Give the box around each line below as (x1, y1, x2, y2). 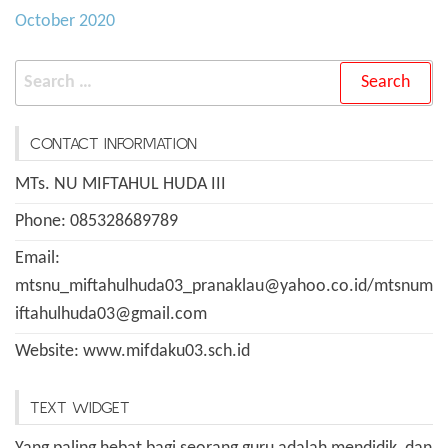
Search (14, 63, 65, 83)
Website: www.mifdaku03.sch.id (15, 342, 250, 362)
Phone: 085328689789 (15, 212, 178, 232)
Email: (15, 249, 60, 269)
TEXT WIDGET (30, 398, 130, 417)
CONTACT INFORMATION (30, 134, 197, 153)
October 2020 (15, 12, 115, 32)
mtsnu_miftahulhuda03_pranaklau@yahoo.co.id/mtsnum (15, 277, 433, 297)
